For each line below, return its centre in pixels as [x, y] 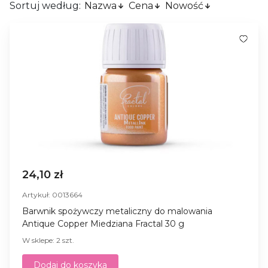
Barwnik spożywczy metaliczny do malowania [117, 211]
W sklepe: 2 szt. [48, 240]
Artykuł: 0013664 [52, 194]
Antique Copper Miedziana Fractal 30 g [103, 223]
